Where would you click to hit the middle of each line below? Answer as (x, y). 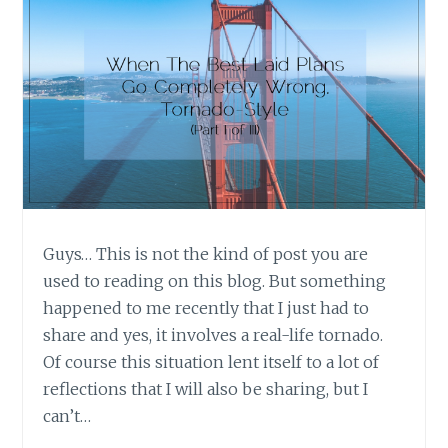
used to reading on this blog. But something (215, 280)
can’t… (67, 415)
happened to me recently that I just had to (206, 307)
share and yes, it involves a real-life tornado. (213, 334)
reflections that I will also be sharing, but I (206, 388)
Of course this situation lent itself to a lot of (211, 361)
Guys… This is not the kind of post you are (206, 253)
